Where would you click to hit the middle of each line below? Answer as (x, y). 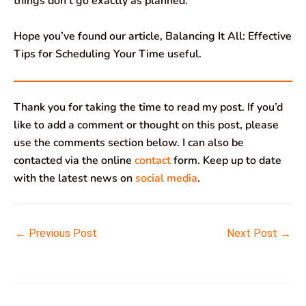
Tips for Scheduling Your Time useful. (108, 54)
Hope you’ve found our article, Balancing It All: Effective (153, 36)
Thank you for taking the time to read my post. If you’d (148, 107)
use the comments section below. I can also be (129, 142)
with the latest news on (74, 178)
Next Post (253, 233)
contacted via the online (74, 160)
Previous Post (61, 233)
